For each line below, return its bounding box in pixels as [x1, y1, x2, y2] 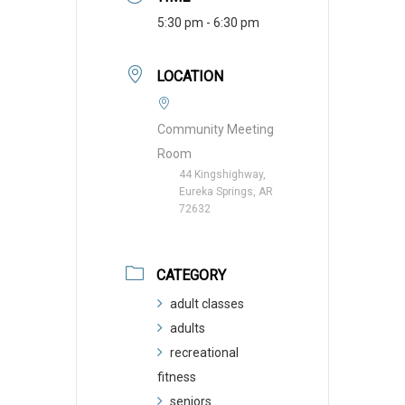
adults [170, 320, 205, 335]
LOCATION [156, 67, 223, 85]
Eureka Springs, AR [179, 184, 273, 198]
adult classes [170, 296, 244, 311]
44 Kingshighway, [179, 167, 266, 181]
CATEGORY [156, 266, 226, 284]
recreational [170, 344, 239, 360]
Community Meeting [157, 121, 274, 137]
